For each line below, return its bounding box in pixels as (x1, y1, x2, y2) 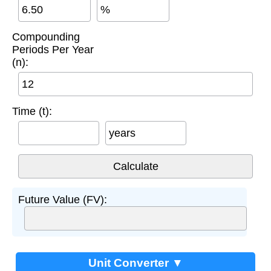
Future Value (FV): (18, 193, 107, 206)
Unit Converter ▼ (88, 256, 183, 269)
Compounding (12, 30, 80, 43)
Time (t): (12, 105, 52, 117)
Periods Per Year (12, 43, 94, 56)
